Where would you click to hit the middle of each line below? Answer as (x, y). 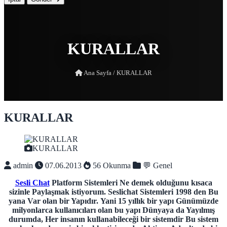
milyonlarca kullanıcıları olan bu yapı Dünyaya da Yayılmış (113, 210)
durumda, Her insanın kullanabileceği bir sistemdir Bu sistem (113, 219)
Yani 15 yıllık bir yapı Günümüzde (159, 201)
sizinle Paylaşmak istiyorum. (57, 192)
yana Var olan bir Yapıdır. (53, 201)
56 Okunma (111, 166)
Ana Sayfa (98, 73)
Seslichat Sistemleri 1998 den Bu (163, 192)
